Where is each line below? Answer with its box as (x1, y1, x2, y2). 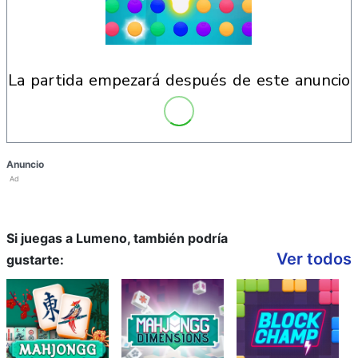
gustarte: (6, 252, 64, 268)
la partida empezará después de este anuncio (17, 70, 350, 91)
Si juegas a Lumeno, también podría (6, 230, 228, 246)
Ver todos (276, 249, 352, 268)
